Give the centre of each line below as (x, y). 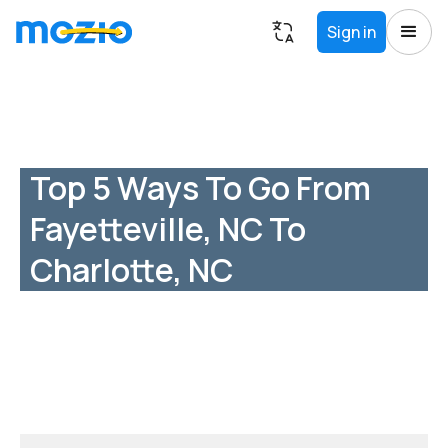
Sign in (351, 32)
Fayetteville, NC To (168, 228)
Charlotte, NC (131, 269)
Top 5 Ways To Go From (200, 187)
